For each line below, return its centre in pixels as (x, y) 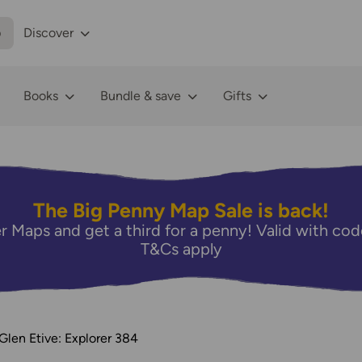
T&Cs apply (181, 249)
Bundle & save (141, 96)
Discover (48, 33)
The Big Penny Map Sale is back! (181, 210)
